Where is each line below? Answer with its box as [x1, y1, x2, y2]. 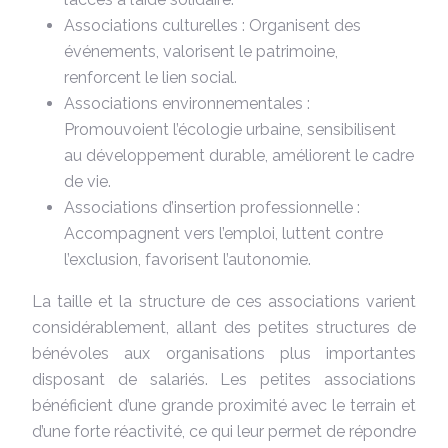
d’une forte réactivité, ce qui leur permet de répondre [32, 421, 416, 441]
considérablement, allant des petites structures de [32, 317, 416, 337]
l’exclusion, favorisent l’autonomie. [64, 249, 311, 269]
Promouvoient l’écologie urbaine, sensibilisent [64, 119, 396, 139]
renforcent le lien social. [64, 67, 237, 87]
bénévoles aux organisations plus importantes [32, 343, 416, 363]
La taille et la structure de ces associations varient [32, 291, 416, 311]
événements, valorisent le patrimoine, [64, 41, 338, 61]
